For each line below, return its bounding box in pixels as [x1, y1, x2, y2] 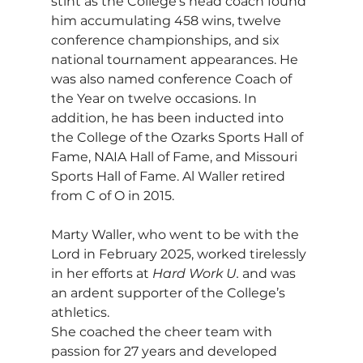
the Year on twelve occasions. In [50, 90, 260, 106]
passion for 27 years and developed [50, 343, 280, 359]
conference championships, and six [50, 32, 283, 48]
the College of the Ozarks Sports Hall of [50, 129, 306, 145]
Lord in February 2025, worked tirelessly [50, 246, 310, 262]
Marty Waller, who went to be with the [50, 226, 302, 242]
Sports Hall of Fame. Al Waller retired [50, 168, 288, 184]
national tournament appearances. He [50, 51, 301, 67]
